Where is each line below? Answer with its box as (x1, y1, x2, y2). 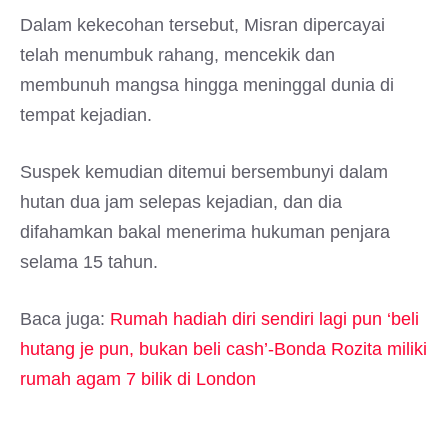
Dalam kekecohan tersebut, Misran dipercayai (20, 15, 385, 35)
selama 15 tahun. (20, 252, 158, 272)
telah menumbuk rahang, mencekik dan (20, 45, 335, 65)
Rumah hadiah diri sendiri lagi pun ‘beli (110, 309, 419, 329)
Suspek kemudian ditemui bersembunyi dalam (20, 162, 388, 182)
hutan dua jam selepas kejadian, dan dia (20, 192, 342, 212)
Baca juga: (20, 309, 110, 329)
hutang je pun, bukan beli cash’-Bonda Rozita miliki (20, 339, 427, 359)
